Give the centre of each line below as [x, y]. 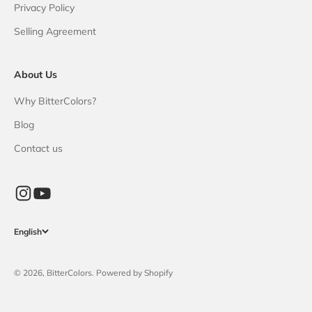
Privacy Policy [44, 8]
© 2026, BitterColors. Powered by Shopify [93, 273]
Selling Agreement [55, 32]
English [28, 232]
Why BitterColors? [55, 101]
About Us [36, 75]
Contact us [38, 149]
